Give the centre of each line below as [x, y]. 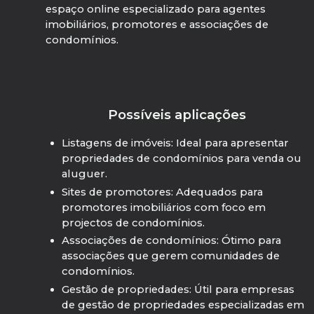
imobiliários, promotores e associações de [157, 25]
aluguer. [84, 174]
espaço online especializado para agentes [156, 9]
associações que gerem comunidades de [170, 256]
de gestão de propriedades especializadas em [183, 305]
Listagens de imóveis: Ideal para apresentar [175, 143]
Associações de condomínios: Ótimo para [171, 241]
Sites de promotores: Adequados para [162, 192]
